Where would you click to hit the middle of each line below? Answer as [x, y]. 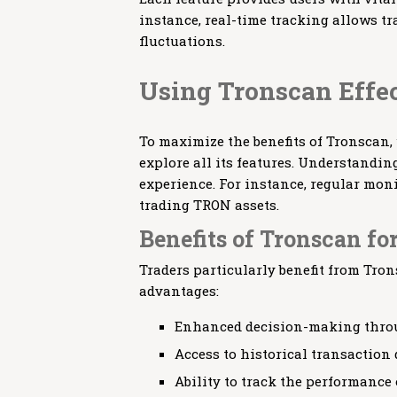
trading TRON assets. [209, 205]
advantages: [179, 291]
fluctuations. [182, 41]
